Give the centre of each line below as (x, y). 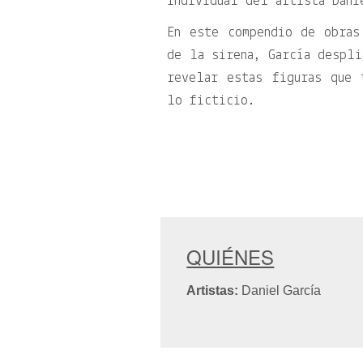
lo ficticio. (211, 101)
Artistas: (213, 290)
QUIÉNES (231, 256)
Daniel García (280, 290)
